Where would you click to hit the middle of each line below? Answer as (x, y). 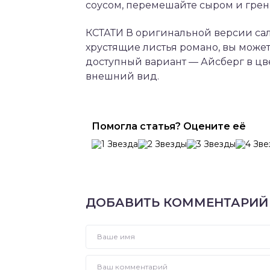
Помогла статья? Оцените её (169, 126)
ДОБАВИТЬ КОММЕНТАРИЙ (177, 202)
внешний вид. (122, 76)
